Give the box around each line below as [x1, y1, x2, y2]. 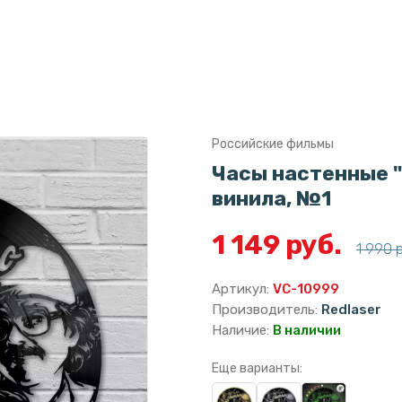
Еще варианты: [212, 361, 302, 376]
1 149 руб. [212, 229, 347, 261]
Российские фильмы [212, 136, 334, 152]
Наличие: [212, 322, 273, 338]
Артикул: [212, 281, 273, 297]
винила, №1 [212, 186, 332, 211]
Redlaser [321, 301, 381, 318]
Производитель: [212, 301, 321, 318]
